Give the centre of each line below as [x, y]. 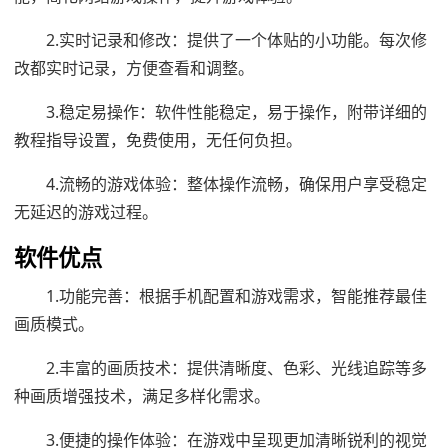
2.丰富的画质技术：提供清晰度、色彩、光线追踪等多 [236, 367]
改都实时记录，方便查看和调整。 [134, 67]
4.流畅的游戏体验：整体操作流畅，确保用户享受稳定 [236, 183]
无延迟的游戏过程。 [86, 211]
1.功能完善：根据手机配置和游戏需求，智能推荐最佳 [236, 295]
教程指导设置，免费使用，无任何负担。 [158, 139]
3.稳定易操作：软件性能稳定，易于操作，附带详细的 [236, 111]
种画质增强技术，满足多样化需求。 [142, 395]
